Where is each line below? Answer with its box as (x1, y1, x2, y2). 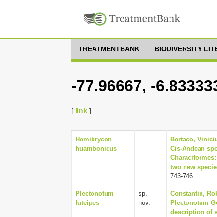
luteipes (76, 199, 99, 206)
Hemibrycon (76, 136, 112, 143)
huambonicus (76, 145, 117, 152)
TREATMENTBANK (78, 45, 139, 53)
